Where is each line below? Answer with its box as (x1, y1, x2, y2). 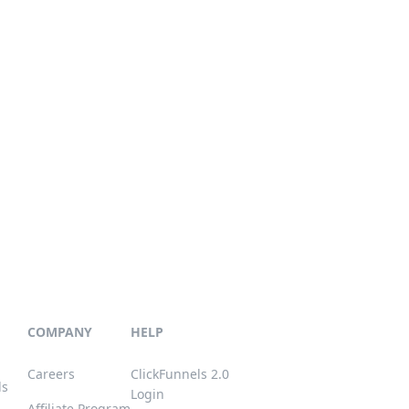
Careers (27, 365, 75, 383)
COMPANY (27, 323, 92, 341)
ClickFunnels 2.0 (131, 365, 229, 383)
